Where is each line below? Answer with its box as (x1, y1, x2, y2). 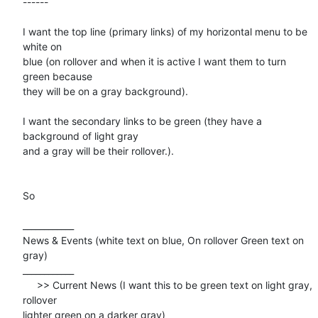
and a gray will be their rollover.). (23, 144, 174, 157)
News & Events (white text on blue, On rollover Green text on (23, 234, 304, 246)
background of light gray (23, 129, 138, 142)
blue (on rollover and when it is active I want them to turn (23, 55, 286, 67)
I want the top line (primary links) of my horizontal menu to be (23, 25, 307, 38)
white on (23, 40, 62, 53)
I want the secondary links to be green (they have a (23, 114, 262, 127)
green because (23, 70, 92, 82)
